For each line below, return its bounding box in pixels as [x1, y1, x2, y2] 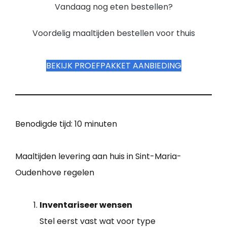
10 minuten [74, 118, 117, 130]
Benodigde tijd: [15, 118, 74, 130]
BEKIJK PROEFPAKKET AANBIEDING [46, 60, 181, 72]
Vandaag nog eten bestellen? [54, 1, 173, 13]
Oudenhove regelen [15, 167, 94, 179]
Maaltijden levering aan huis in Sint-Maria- [15, 150, 181, 163]
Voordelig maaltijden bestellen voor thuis [32, 27, 195, 40]
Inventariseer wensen [40, 199, 132, 211]
